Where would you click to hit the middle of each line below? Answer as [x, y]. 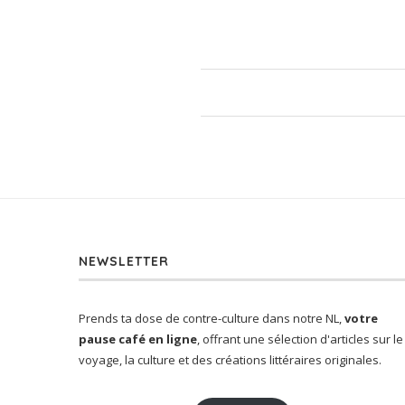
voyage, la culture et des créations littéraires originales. [230, 360]
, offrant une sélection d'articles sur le [300, 339]
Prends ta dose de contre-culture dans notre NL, [212, 319]
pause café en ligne [138, 339]
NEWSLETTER [124, 262]
